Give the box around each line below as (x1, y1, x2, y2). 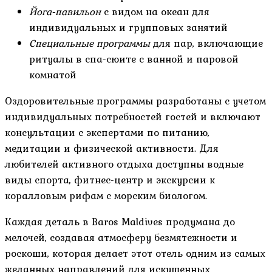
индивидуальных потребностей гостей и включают (5, 109, 260, 125)
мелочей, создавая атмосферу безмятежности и (5, 229, 237, 246)
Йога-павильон (29, 4, 101, 20)
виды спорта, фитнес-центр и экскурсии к (5, 172, 215, 188)
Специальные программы (29, 35, 150, 52)
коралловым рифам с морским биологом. (5, 188, 207, 204)
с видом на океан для (101, 4, 209, 20)
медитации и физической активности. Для (5, 140, 219, 157)
